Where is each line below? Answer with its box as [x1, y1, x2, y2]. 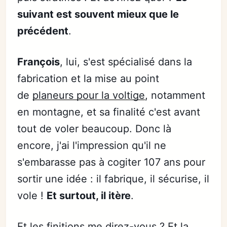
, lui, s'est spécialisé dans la [60, 56, 193, 68]
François [17, 56, 60, 68]
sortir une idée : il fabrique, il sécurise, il [17, 173, 210, 185]
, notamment [145, 89, 206, 101]
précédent [17, 25, 69, 37]
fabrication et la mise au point [17, 72, 160, 85]
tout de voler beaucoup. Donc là [17, 123, 172, 135]
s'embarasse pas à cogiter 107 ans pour [17, 156, 206, 168]
